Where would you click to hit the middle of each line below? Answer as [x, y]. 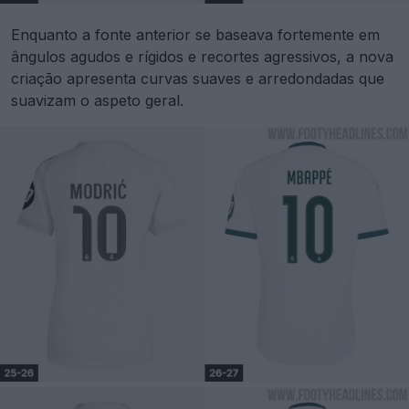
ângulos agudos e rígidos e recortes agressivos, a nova [202, 57]
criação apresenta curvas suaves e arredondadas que [198, 79]
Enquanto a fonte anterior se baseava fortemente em [195, 35]
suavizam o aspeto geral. [97, 101]
